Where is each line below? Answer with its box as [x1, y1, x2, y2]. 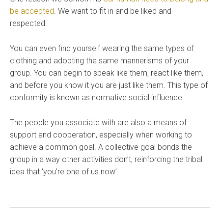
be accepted [10, 6, 54, 16]
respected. [10, 19, 47, 28]
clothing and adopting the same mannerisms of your [10, 56, 189, 66]
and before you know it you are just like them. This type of [10, 81, 208, 90]
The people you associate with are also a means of [10, 118, 187, 128]
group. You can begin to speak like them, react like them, [10, 68, 203, 78]
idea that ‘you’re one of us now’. [10, 167, 119, 177]
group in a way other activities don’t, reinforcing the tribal [10, 155, 202, 165]
